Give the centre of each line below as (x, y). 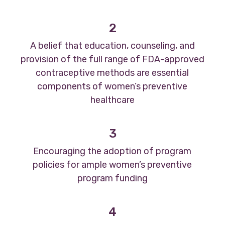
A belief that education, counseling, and (112, 45)
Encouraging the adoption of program (113, 151)
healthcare (112, 100)
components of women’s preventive (113, 86)
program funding (112, 178)
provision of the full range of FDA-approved (112, 59)
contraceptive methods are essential (113, 73)
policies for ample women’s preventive (113, 164)
